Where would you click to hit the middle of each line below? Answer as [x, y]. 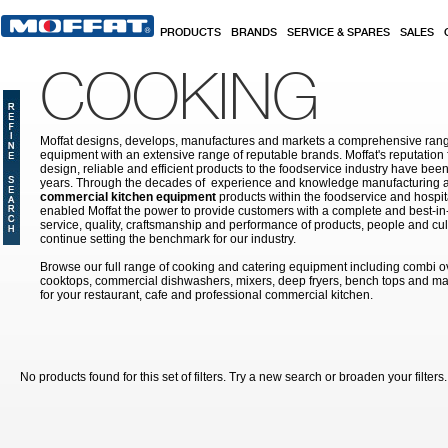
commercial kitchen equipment [128, 197]
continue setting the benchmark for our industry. [168, 239]
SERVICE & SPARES [338, 33]
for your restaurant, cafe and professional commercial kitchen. [206, 295]
